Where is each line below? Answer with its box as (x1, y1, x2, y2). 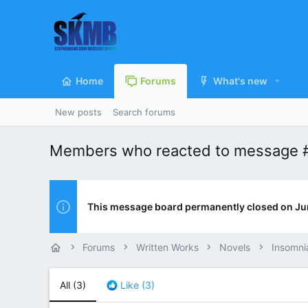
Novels (219, 241, 251, 254)
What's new (213, 75, 267, 87)
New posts (55, 107, 102, 118)
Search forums (113, 107, 175, 118)
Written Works (135, 241, 199, 254)
